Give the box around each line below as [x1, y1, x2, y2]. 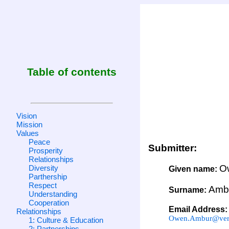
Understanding [29, 189, 77, 198]
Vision [16, 111, 37, 120]
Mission [16, 120, 42, 129]
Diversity [29, 163, 58, 172]
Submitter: [148, 142, 197, 153]
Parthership [29, 172, 67, 181]
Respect [29, 180, 57, 190]
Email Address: [169, 204, 228, 214]
